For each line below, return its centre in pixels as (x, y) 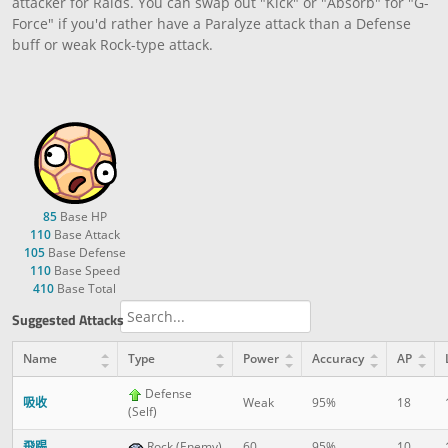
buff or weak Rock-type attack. (112, 45)
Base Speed (85, 271)
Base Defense (85, 253)
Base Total (85, 289)
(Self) (142, 412)
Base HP (81, 217)
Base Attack (85, 235)
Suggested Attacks (68, 320)
